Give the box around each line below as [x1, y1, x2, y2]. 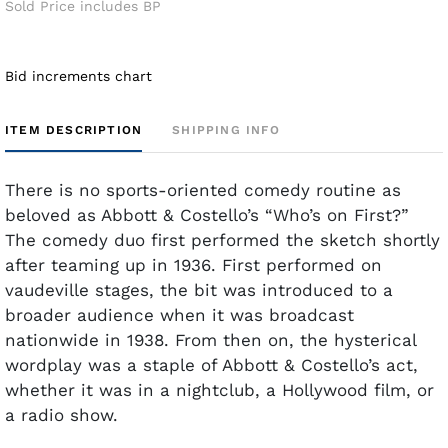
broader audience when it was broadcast [5, 304, 354, 325]
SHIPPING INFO [172, 122, 280, 137]
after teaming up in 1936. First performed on [5, 254, 382, 275]
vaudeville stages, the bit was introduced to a [5, 279, 393, 300]
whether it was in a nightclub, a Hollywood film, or [5, 379, 434, 400]
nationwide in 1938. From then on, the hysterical [5, 329, 416, 350]
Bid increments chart [5, 67, 152, 84]
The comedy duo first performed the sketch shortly [5, 229, 440, 250]
